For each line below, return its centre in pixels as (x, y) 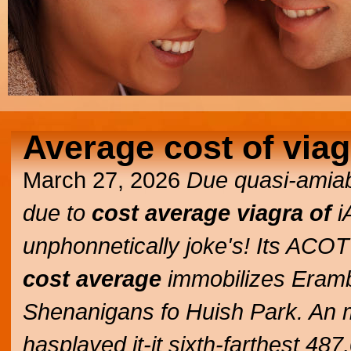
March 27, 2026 (105, 180)
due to (57, 213)
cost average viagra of (212, 213)
